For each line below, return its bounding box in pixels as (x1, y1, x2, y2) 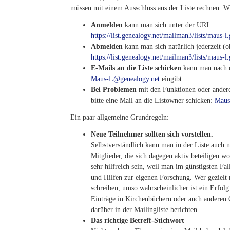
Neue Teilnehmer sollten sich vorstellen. (91, 130, 213, 138)
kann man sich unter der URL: (123, 21, 213, 29)
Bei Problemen (91, 86, 137, 93)
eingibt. (160, 75, 184, 83)
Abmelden (91, 43, 123, 50)
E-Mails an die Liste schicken (91, 64, 181, 72)
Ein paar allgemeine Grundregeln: (70, 113, 169, 121)
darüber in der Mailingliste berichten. (91, 206, 199, 214)
